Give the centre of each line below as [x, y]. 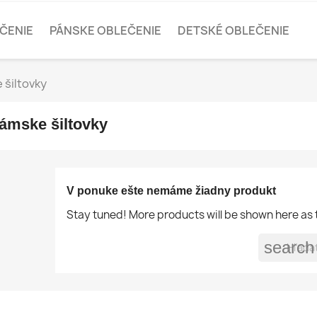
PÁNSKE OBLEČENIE [105, 30]
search [289, 247]
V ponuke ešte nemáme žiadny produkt [171, 191]
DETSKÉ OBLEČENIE [234, 30]
